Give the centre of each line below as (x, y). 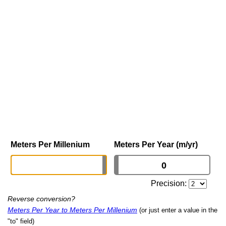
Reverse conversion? (41, 199)
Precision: (170, 184)
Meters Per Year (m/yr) (156, 145)
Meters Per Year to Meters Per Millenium (72, 210)
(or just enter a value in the (178, 210)
